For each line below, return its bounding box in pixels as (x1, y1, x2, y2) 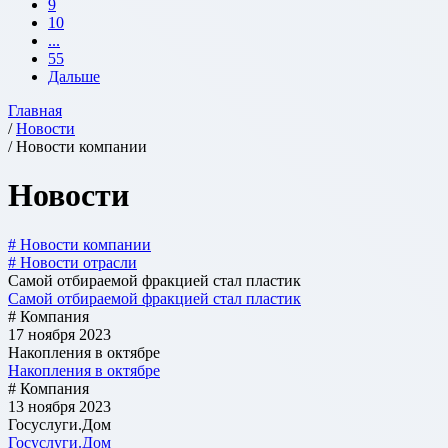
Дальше (48, 67, 100, 85)
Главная (8, 101, 62, 119)
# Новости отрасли (8, 253, 137, 271)
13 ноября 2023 (8, 397, 111, 415)
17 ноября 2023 (8, 325, 111, 343)
